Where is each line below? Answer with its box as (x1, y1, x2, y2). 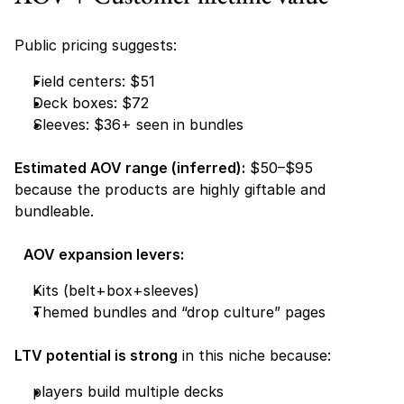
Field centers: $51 (32, 72, 160, 90)
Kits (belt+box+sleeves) (32, 281, 204, 299)
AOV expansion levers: (23, 245, 184, 263)
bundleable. (14, 202, 94, 220)
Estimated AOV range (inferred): (14, 159, 245, 177)
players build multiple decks (32, 382, 224, 400)
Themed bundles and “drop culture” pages (32, 303, 330, 321)
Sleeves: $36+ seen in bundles (32, 115, 248, 133)
